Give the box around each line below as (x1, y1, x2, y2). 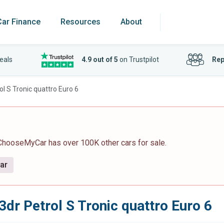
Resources (60, 17, 100, 26)
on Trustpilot (117, 55, 159, 63)
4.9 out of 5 (81, 55, 118, 63)
